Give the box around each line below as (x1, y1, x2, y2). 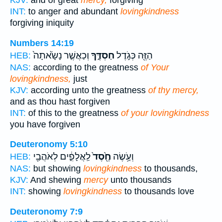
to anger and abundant (26, 6, 120, 17)
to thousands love (122, 186, 194, 197)
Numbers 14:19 (10, 38, 74, 48)
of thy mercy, (148, 85, 199, 95)
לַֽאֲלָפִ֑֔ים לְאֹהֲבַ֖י (33, 151, 91, 163)
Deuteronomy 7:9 (10, 206, 83, 217)
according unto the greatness (28, 85, 148, 95)
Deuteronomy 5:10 (10, 139, 88, 150)
